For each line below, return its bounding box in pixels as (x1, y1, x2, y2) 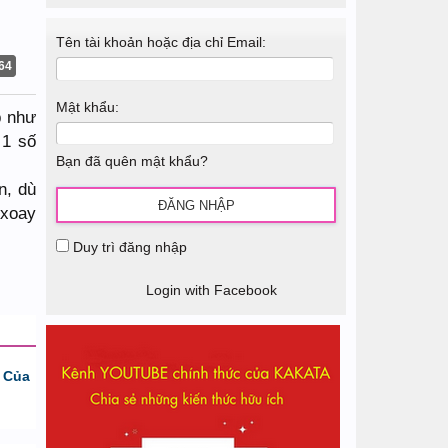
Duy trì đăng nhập (69, 239, 187, 255)
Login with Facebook (145, 282, 277, 298)
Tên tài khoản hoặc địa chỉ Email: (56, 34, 266, 50)
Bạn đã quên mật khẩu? (56, 153, 208, 169)
